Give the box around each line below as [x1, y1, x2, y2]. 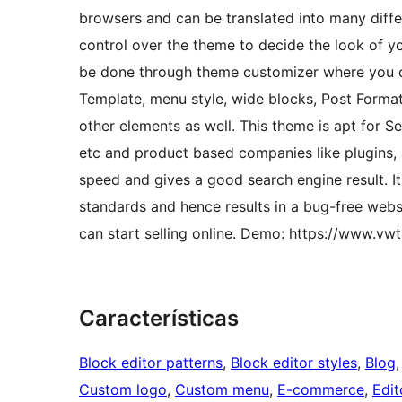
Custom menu [175, 380, 269, 399]
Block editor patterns [79, 354, 223, 372]
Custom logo [79, 380, 167, 399]
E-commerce [277, 380, 364, 399]
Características [79, 305, 239, 332]
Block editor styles [231, 354, 357, 372]
